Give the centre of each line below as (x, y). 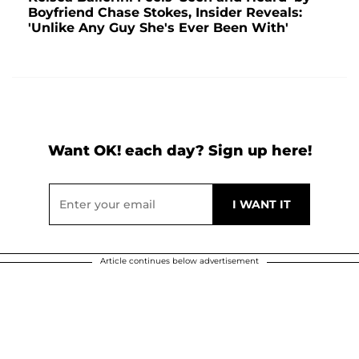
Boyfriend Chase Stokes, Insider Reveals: (165, 12)
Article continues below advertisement (179, 260)
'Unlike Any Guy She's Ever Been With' (158, 27)
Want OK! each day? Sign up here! (179, 150)
